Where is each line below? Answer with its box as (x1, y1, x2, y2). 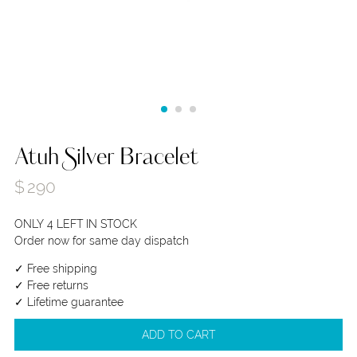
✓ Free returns (14, 279, 88, 292)
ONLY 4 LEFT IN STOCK (14, 218, 137, 230)
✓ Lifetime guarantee (14, 296, 124, 308)
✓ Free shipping (14, 262, 97, 275)
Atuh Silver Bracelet (14, 141, 198, 175)
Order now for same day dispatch (14, 234, 189, 247)
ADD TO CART (142, 328, 215, 341)
